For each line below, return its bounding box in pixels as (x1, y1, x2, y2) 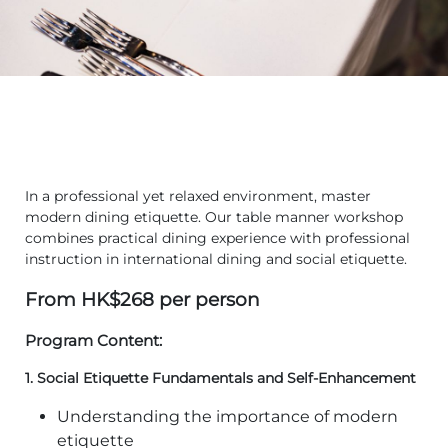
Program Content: (25, 330, 162, 350)
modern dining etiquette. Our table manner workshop (25, 207, 403, 226)
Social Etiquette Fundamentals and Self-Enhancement (37, 368, 416, 387)
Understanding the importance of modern (57, 406, 398, 426)
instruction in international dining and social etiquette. (25, 249, 407, 268)
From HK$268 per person (25, 287, 260, 311)
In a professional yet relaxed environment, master (25, 186, 371, 205)
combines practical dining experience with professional (25, 228, 410, 247)
